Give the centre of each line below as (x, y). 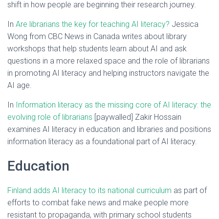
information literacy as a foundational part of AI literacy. (103, 142)
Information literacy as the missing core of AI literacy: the (113, 105)
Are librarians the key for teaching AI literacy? (93, 24)
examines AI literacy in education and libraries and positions (109, 129)
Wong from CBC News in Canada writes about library (97, 36)
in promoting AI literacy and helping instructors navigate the (108, 73)
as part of (189, 190)
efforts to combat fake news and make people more (98, 203)
